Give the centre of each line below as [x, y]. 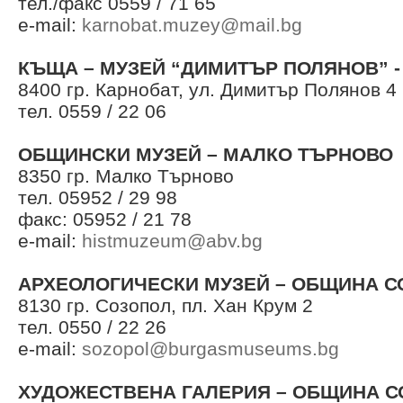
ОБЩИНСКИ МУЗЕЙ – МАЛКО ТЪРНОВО [206, 154]
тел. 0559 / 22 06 [92, 111]
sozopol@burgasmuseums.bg [210, 349]
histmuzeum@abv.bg [172, 241]
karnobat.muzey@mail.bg [192, 25]
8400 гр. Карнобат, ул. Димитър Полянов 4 [207, 90]
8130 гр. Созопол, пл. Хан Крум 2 [166, 305]
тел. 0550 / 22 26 [92, 327]
